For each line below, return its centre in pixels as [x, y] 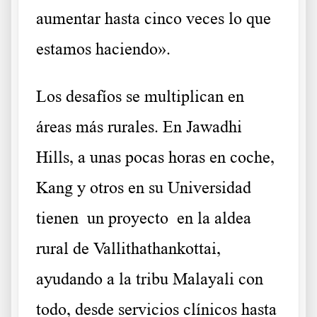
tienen [62, 218]
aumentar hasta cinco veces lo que [154, 19]
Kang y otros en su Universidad [144, 188]
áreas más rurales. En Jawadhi [139, 127]
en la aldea [210, 218]
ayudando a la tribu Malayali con [150, 279]
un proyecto [128, 218]
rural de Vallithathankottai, [128, 249]
